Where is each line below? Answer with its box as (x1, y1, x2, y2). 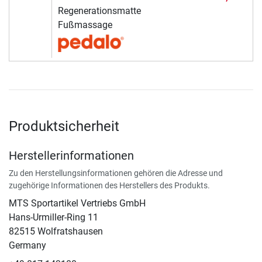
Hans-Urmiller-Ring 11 (9, 211, 98, 223)
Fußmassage (57, 19, 112, 30)
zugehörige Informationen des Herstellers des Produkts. (9, 180, 210, 190)
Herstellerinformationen (9, 148, 134, 163)
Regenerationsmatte (57, 5, 141, 16)
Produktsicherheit (9, 118, 119, 135)
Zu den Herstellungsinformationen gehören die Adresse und (9, 168, 223, 178)
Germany (9, 239, 46, 251)
